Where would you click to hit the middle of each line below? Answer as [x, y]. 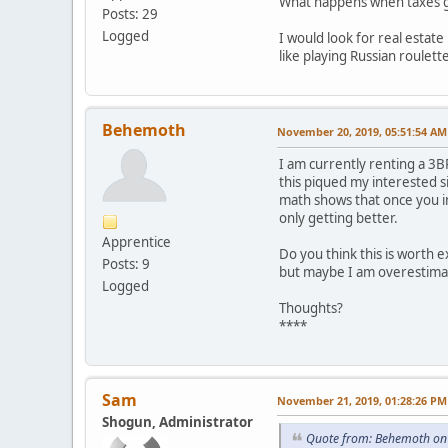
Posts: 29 [130, 14]
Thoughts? [311, 308]
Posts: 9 [126, 264]
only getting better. [338, 218]
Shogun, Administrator [177, 422]
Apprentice [136, 242]
